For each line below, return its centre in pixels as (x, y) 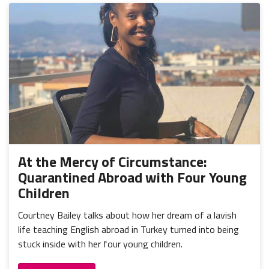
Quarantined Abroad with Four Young (132, 177)
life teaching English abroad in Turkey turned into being (128, 230)
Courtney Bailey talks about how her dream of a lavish (127, 215)
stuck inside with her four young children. (100, 244)
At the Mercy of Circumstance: (113, 162)
